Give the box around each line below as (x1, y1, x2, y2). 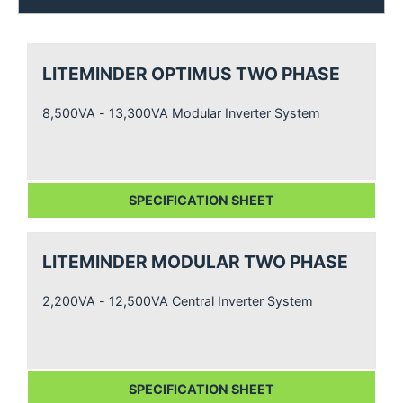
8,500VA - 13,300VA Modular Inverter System (42, 104, 321, 121)
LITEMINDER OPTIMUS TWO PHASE (42, 62, 341, 85)
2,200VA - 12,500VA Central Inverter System (42, 293, 314, 309)
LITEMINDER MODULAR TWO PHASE (42, 251, 349, 273)
